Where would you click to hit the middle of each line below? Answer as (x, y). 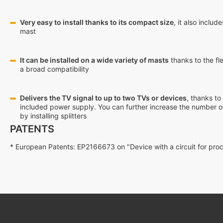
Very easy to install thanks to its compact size (97, 22)
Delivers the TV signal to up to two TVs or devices (103, 98)
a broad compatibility (55, 69)
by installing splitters (53, 116)
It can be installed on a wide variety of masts (94, 60)
